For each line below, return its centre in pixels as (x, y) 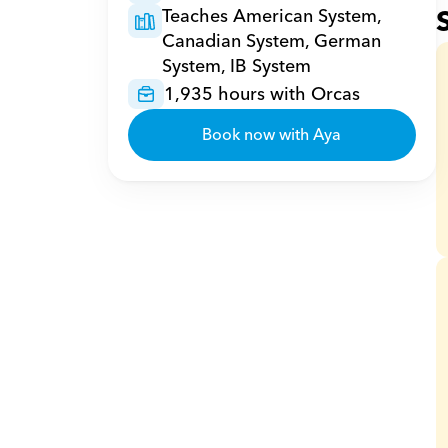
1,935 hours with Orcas (261, 94)
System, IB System (236, 66)
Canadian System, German (271, 41)
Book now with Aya (272, 135)
